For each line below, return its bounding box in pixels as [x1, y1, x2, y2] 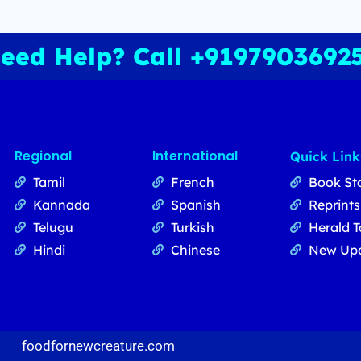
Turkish [170, 219, 214, 236]
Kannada [32, 197, 90, 214]
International [152, 147, 238, 166]
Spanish [170, 197, 221, 214]
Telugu [32, 219, 73, 236]
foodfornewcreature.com [22, 338, 175, 355]
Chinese [170, 242, 220, 259]
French [170, 174, 214, 191]
